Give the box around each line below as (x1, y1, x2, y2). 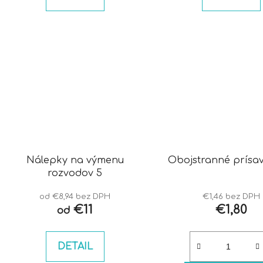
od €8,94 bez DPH (39, 192, 111, 201)
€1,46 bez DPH (202, 192, 260, 201)
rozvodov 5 (48, 168, 103, 179)
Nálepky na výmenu (26, 155, 124, 166)
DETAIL (57, 241, 93, 252)
